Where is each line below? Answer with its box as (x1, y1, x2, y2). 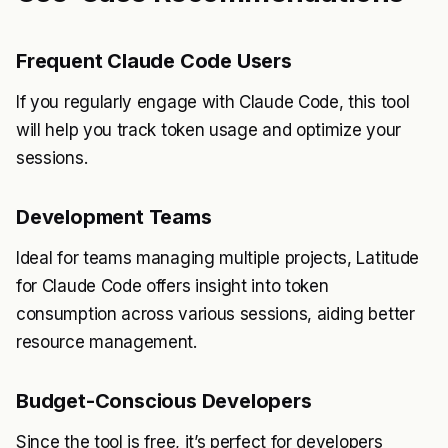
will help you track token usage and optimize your (16, 120, 401, 141)
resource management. (16, 332, 197, 353)
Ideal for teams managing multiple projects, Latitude (16, 248, 419, 269)
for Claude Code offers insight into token (16, 276, 329, 297)
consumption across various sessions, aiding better (16, 304, 415, 325)
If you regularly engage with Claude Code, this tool (16, 92, 410, 113)
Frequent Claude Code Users (16, 49, 292, 74)
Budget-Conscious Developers (16, 389, 312, 414)
